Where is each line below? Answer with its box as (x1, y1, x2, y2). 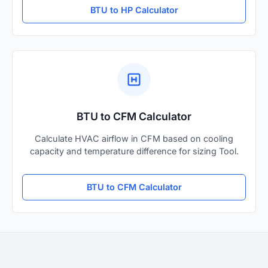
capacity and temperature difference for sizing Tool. (29, 145, 239, 156)
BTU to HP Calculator (90, 4, 178, 15)
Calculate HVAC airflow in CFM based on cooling (35, 133, 233, 144)
